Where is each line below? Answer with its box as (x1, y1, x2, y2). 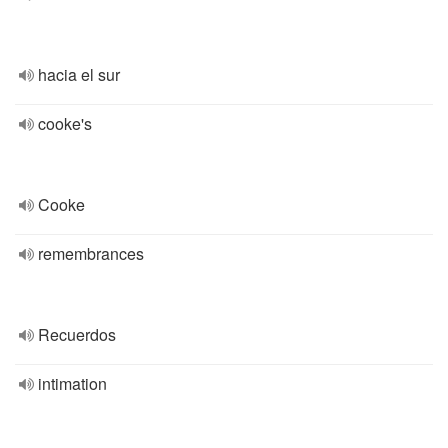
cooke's (38, 112, 92, 135)
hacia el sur (38, 63, 120, 86)
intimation (38, 372, 107, 395)
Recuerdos (38, 323, 116, 346)
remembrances (38, 242, 144, 265)
